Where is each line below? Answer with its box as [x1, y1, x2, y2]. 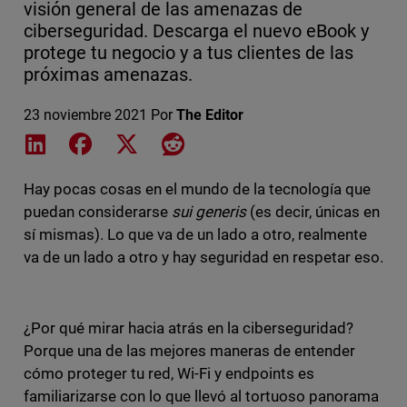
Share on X [140, 134, 212, 152]
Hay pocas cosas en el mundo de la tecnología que [23, 180, 372, 199]
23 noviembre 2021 [23, 106, 147, 124]
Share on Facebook [94, 134, 219, 152]
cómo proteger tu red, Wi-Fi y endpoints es [23, 364, 315, 383]
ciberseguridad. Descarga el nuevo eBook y [23, 20, 370, 43]
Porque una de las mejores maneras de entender [23, 342, 356, 361]
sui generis [171, 203, 247, 222]
